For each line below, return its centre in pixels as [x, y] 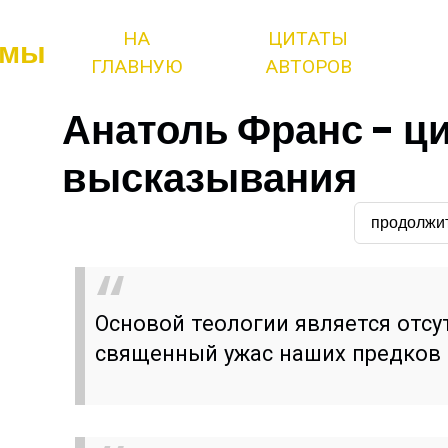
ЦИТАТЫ [308, 38]
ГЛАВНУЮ [137, 66]
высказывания [210, 178]
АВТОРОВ [308, 66]
